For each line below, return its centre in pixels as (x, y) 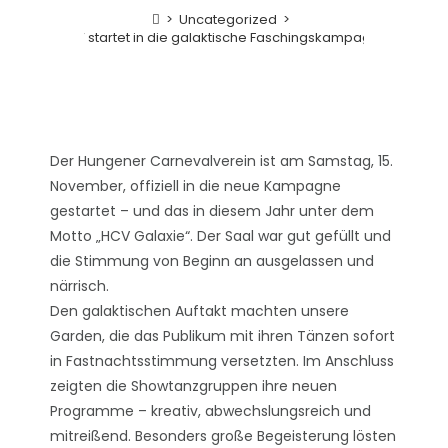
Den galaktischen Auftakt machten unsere (199, 311)
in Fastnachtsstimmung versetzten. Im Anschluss (222, 361)
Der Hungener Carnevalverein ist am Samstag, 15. (221, 161)
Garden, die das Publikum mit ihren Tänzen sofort (222, 336)
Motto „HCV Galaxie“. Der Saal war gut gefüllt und (220, 236)
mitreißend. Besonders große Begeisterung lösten (223, 436)
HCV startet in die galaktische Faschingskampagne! (224, 37)
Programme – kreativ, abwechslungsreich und (210, 411)
